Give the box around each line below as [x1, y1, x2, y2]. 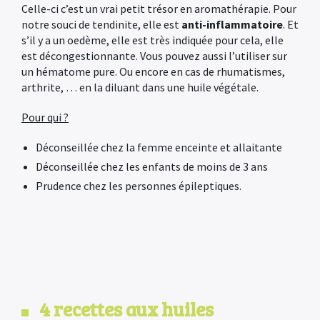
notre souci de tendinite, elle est [21, 17, 181, 31]
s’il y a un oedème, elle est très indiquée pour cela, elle [21, 33, 284, 47]
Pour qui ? [21, 110, 69, 124]
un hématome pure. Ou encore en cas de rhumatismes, [21, 64, 285, 79]
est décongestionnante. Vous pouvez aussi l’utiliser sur [21, 49, 287, 63]
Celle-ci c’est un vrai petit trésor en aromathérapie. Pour [21, 1, 296, 16]
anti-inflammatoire [181, 17, 283, 31]
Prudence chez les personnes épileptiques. [36, 179, 241, 193]
